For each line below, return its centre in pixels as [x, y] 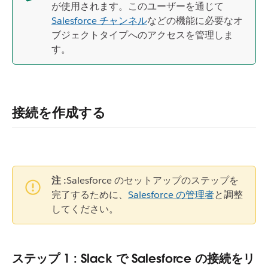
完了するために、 [90, 195]
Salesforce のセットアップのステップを [153, 181]
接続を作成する [59, 113]
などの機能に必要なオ [195, 21]
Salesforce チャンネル [99, 21]
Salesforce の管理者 [171, 195]
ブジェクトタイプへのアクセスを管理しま [142, 35]
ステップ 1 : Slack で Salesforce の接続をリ [133, 259]
